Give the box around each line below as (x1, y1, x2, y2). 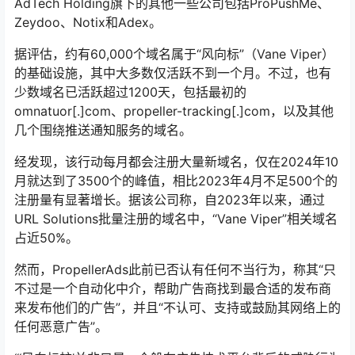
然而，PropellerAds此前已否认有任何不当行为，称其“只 (14, 261, 336, 278)
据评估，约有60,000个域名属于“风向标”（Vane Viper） (14, 46, 334, 63)
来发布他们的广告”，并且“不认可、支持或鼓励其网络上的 (14, 300, 341, 316)
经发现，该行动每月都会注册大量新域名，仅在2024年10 (14, 154, 338, 170)
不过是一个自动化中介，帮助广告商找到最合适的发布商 (14, 281, 331, 297)
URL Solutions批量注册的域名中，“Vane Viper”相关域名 (14, 211, 338, 227)
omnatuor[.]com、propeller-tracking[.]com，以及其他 (14, 103, 334, 120)
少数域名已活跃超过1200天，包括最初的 (14, 84, 246, 101)
